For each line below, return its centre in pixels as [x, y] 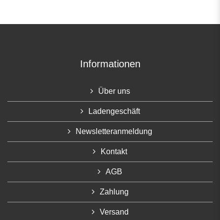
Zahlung [114, 192]
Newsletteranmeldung [114, 131]
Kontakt [114, 151]
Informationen [110, 64]
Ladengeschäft [114, 111]
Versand [114, 212]
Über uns [114, 91]
